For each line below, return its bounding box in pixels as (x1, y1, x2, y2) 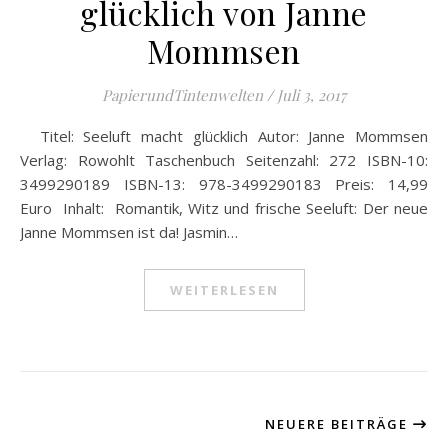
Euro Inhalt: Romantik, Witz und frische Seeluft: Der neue (20, 198, 428, 218)
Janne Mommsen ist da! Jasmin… (20, 222, 238, 242)
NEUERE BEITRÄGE (265, 415, 413, 433)
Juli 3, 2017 (277, 85, 346, 105)
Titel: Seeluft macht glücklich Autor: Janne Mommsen (20, 126, 50, 146)
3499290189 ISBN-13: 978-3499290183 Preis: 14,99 (20, 174, 428, 194)
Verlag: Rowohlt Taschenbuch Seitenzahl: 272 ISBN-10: (20, 150, 428, 170)
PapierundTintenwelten (102, 85, 263, 105)
